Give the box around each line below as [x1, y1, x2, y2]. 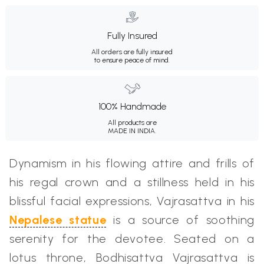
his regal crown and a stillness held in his [9, 174, 255, 189]
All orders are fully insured [91, 47, 173, 56]
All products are [107, 118, 157, 127]
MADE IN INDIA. [108, 126, 156, 135]
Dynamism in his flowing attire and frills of [9, 156, 255, 170]
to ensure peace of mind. [94, 55, 170, 64]
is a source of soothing [106, 212, 255, 227]
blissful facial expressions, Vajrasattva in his [9, 193, 255, 208]
